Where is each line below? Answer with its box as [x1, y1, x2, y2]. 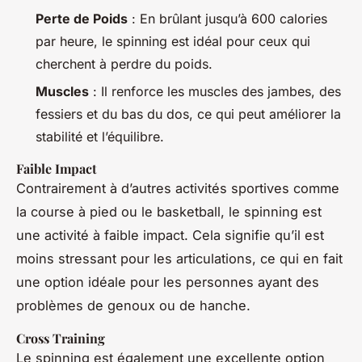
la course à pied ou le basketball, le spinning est [16, 203, 322, 220]
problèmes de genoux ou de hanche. [16, 297, 250, 314]
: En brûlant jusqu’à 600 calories [128, 10, 327, 27]
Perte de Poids [36, 10, 128, 27]
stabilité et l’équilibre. [36, 128, 164, 145]
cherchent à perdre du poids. [36, 55, 213, 72]
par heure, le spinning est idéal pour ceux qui [36, 32, 310, 49]
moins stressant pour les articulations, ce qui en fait [16, 250, 343, 267]
